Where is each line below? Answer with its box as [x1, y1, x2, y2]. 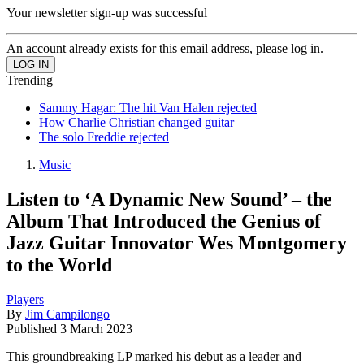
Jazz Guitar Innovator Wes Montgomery [6, 232, 347, 253]
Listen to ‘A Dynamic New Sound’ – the [6, 188, 332, 210]
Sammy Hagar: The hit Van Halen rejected [39, 100, 257, 115]
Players [6, 292, 44, 306]
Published [6, 321, 60, 336]
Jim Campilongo [25, 306, 110, 321]
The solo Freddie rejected [39, 129, 169, 144]
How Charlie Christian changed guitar [39, 115, 234, 129]
